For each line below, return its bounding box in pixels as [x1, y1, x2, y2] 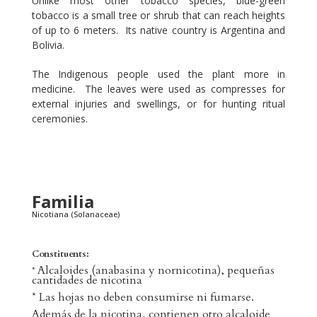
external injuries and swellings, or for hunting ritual [31, 97, 286, 110]
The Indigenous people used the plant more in [31, 67, 286, 81]
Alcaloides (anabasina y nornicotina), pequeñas [37, 263, 275, 278]
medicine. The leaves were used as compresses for [31, 82, 286, 96]
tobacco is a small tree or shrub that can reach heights [31, 8, 286, 22]
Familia [31, 190, 94, 213]
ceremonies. [31, 112, 88, 125]
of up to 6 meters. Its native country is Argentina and [31, 23, 286, 37]
